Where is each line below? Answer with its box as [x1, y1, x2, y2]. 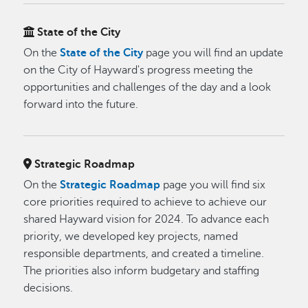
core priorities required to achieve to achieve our [23, 196, 267, 208]
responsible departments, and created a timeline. [23, 247, 265, 260]
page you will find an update [143, 47, 284, 59]
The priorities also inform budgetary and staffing [23, 265, 260, 277]
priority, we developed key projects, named [23, 230, 239, 243]
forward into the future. [23, 98, 139, 111]
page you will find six [160, 179, 266, 191]
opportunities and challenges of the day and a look [23, 81, 272, 93]
